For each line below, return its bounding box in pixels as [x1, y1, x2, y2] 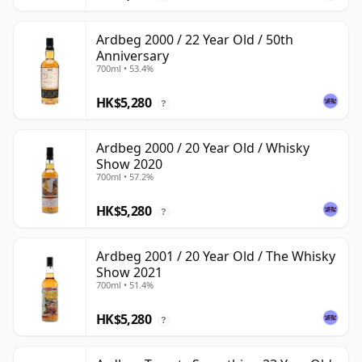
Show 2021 [96, 263, 162, 282]
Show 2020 [96, 155, 162, 174]
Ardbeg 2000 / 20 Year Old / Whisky [96, 139, 309, 158]
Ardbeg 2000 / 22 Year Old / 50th [96, 31, 293, 49]
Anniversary [96, 47, 169, 65]
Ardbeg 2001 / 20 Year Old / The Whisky [96, 247, 335, 266]
